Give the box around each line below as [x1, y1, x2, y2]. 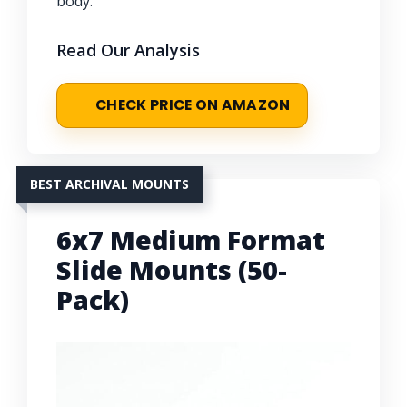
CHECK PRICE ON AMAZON [95, 94, 291, 114]
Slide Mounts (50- [56, 251, 287, 287]
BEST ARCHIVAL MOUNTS [30, 174, 189, 193]
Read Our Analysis [56, 38, 200, 61]
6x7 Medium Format [56, 221, 325, 257]
